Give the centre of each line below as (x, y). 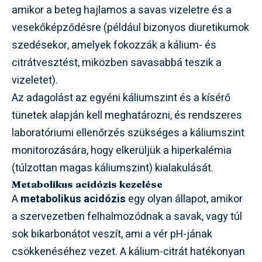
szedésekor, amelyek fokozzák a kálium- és (114, 46)
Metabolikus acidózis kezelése (87, 184)
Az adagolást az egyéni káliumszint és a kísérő (121, 98)
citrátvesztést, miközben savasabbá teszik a (117, 63)
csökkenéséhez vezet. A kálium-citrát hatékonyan (128, 252)
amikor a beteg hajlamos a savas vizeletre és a (122, 11)
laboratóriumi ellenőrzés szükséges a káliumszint (128, 133)
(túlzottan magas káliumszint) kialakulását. (113, 168)
